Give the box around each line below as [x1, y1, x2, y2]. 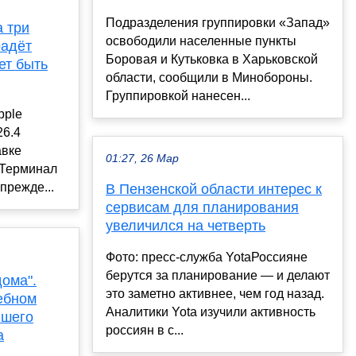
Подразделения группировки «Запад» [106, 15, 330, 29]
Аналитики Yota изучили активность [106, 304, 315, 319]
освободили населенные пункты [106, 33, 296, 48]
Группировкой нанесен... [106, 88, 250, 103]
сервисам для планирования [106, 199, 299, 215]
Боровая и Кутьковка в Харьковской [106, 52, 318, 66]
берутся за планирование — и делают [106, 268, 330, 282]
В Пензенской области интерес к [106, 180, 322, 197]
